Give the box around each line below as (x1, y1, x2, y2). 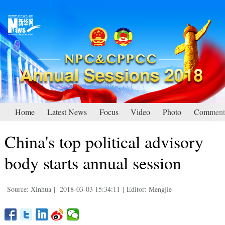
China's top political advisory (4, 130, 203, 154)
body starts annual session (4, 151, 181, 175)
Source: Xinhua (7, 184, 51, 194)
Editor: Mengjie (126, 184, 172, 194)
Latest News (47, 106, 87, 118)
